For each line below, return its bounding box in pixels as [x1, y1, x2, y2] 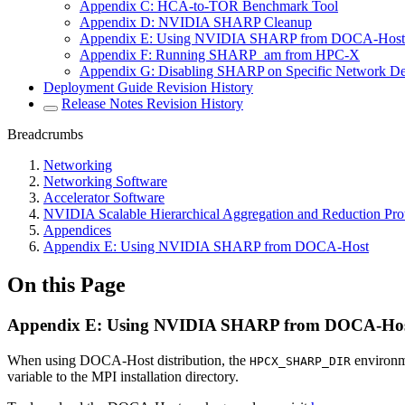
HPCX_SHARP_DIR [250, 353, 351, 368]
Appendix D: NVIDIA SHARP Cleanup [80, 14, 312, 31]
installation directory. [117, 368, 239, 384]
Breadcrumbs [7, 127, 83, 143]
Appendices [43, 222, 111, 239]
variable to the [7, 368, 91, 384]
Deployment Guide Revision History [43, 80, 253, 96]
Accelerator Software [43, 190, 165, 206]
